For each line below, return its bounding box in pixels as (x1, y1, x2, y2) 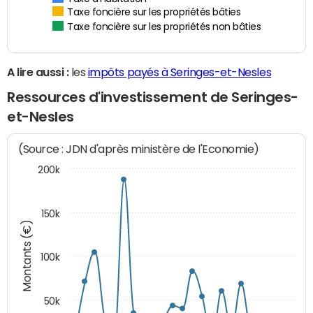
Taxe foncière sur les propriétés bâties (67, 7, 241, 19)
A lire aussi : (7, 66, 69, 78)
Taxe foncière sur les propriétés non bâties (67, 22, 261, 34)
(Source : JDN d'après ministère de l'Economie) (18, 142, 260, 156)
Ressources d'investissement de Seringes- (7, 90, 298, 105)
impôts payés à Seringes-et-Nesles (87, 66, 272, 78)
